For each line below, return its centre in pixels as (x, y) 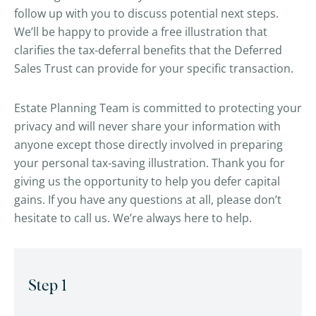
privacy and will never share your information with (147, 126)
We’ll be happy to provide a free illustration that (141, 32)
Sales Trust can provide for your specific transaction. (154, 68)
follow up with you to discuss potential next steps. (146, 13)
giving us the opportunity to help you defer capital (147, 181)
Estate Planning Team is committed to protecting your (158, 108)
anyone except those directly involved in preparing (148, 145)
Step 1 (47, 286)
